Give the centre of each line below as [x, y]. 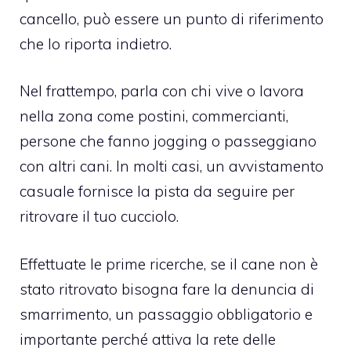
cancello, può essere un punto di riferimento [172, 18]
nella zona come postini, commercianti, [154, 116]
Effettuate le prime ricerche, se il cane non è [169, 264]
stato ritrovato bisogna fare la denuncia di [167, 289]
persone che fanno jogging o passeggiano [168, 141]
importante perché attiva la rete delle [148, 339]
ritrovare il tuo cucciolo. [99, 217]
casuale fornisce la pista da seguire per [157, 192]
